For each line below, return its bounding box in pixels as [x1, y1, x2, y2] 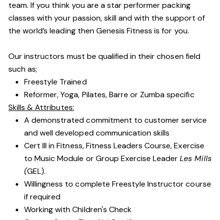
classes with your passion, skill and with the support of [8, 13, 205, 23]
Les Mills [180, 153, 212, 164]
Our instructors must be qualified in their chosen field [8, 51, 200, 61]
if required [24, 192, 61, 202]
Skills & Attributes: [8, 102, 74, 112]
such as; [8, 64, 38, 74]
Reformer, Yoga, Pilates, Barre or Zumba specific [24, 89, 196, 100]
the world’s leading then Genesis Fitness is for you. [8, 26, 189, 36]
